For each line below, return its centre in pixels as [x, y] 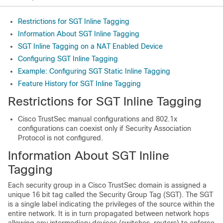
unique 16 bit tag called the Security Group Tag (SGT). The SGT [111, 195]
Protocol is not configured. [60, 138]
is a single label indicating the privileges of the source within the [111, 204]
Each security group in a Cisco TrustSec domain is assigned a [107, 185]
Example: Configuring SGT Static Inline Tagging [94, 71]
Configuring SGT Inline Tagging [68, 59]
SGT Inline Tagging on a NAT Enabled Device [90, 46]
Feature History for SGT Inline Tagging [79, 84]
